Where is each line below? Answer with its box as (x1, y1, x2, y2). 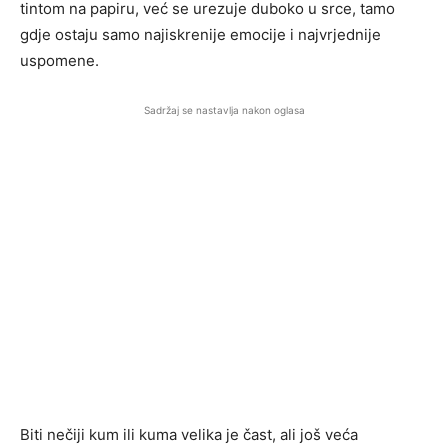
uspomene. (20, 51, 99, 71)
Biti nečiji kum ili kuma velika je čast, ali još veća (20, 425, 358, 445)
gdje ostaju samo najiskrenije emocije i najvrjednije (20, 25, 381, 45)
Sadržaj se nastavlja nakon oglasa (143, 104, 305, 117)
